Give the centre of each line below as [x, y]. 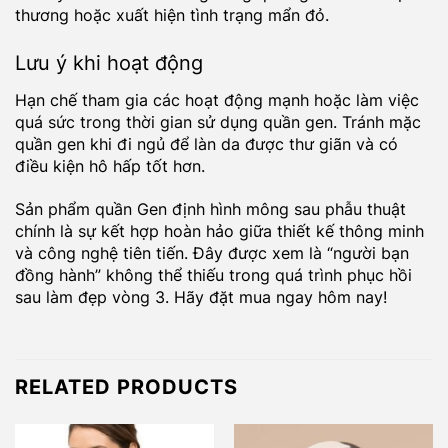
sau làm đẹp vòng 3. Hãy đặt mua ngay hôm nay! [201, 296]
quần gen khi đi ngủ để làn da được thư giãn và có [206, 144]
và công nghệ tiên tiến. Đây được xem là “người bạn [212, 252]
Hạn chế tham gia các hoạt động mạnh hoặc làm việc [217, 100]
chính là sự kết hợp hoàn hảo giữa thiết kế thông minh [219, 230]
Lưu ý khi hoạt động [109, 63]
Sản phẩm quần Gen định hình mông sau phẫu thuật [210, 208]
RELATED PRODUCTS [126, 386]
